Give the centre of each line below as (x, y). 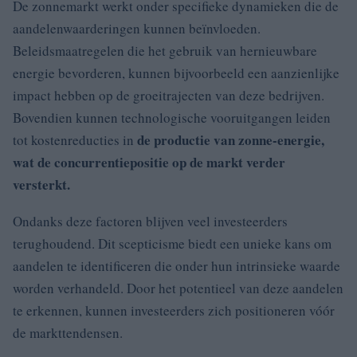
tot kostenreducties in (75, 139)
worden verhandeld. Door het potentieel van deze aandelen (178, 288)
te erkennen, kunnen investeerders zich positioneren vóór (174, 310)
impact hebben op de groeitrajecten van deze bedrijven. (169, 95)
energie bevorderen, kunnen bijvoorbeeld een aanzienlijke (176, 73)
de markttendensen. (68, 332)
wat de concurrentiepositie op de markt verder (149, 162)
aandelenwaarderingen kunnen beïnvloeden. (137, 28)
